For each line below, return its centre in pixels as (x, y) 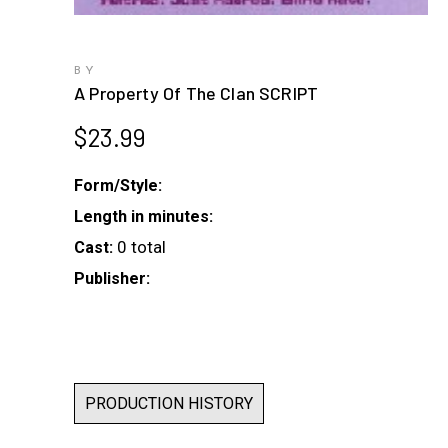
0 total (141, 247)
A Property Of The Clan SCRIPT (196, 93)
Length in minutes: (143, 217)
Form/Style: (118, 186)
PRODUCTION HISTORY (169, 404)
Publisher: (112, 279)
